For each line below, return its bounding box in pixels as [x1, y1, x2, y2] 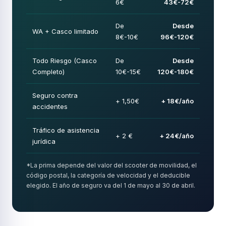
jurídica [32, 137, 55, 145]
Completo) [32, 68, 65, 76]
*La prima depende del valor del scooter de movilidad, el [26, 161, 197, 169]
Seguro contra [32, 91, 78, 99]
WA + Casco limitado [32, 27, 98, 35]
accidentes [32, 102, 68, 110]
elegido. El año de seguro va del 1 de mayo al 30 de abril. [26, 182, 195, 189]
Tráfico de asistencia [32, 126, 99, 134]
